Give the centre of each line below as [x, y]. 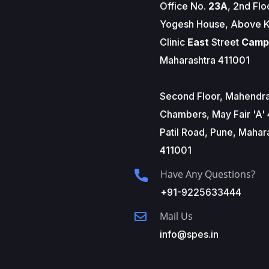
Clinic [173, 42]
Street [226, 42]
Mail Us [176, 216]
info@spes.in [189, 234]
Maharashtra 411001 [204, 60]
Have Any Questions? [207, 174]
